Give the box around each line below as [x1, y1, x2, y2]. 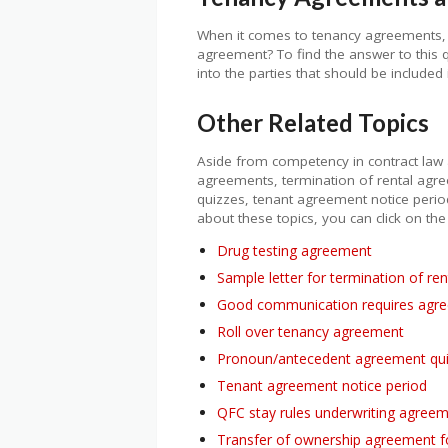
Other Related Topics [197, 107, 429, 137]
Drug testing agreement [217, 241, 372, 261]
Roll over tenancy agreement [217, 322, 404, 342]
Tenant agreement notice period [217, 376, 427, 396]
